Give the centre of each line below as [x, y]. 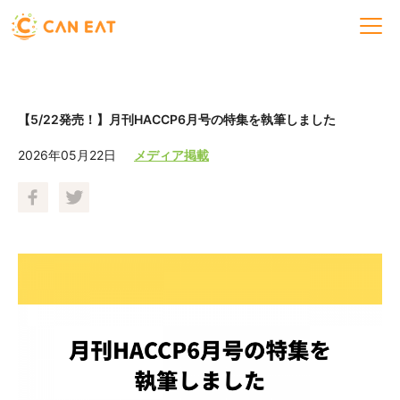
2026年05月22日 [67, 155]
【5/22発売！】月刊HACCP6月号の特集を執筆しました [177, 119]
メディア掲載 [171, 155]
